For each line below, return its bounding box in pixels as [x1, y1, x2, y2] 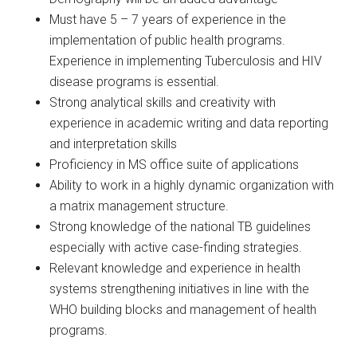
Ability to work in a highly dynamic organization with [49, 178, 335, 193]
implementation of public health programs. [49, 33, 286, 48]
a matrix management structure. [49, 198, 229, 214]
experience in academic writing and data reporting [49, 116, 329, 131]
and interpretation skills [49, 136, 178, 151]
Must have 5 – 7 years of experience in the [49, 12, 287, 27]
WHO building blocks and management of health [49, 302, 317, 317]
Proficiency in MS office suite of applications [49, 157, 300, 172]
